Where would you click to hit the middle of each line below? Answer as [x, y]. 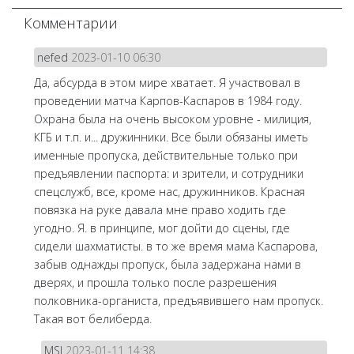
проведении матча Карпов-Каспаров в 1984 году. [168, 101]
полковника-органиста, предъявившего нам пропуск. [178, 301]
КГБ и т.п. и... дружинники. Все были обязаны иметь [171, 137]
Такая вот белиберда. [92, 319]
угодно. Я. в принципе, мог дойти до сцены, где [162, 228]
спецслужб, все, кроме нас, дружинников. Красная [169, 192]
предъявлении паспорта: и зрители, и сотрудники [168, 174]
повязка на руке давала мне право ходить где [160, 210]
